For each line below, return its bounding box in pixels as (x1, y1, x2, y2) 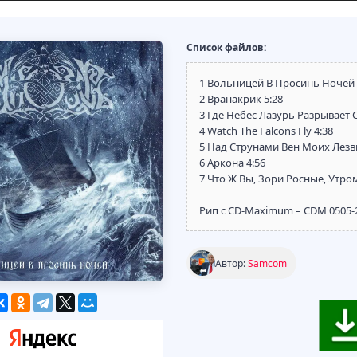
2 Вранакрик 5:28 (199, 92, 283, 106)
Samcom (248, 256, 287, 270)
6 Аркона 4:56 (199, 155, 265, 170)
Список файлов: (186, 41, 266, 54)
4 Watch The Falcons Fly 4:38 (199, 124, 333, 138)
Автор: (215, 256, 248, 270)
